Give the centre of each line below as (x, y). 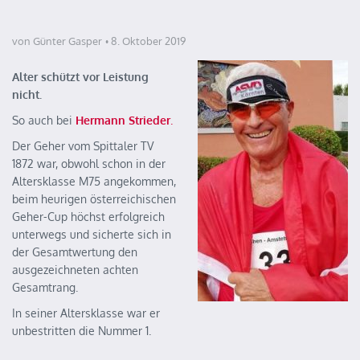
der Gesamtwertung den (75, 252)
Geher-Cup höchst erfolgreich (88, 217)
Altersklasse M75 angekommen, (94, 181)
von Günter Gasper (57, 41)
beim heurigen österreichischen (94, 199)
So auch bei (44, 120)
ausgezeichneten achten (75, 270)
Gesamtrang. (45, 287)
